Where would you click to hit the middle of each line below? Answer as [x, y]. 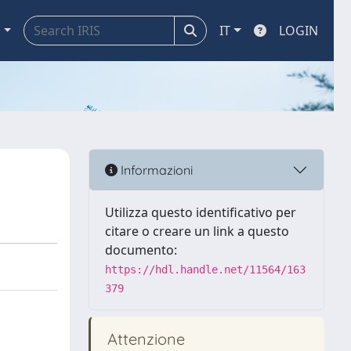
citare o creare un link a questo [197, 231]
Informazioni [155, 170]
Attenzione [144, 339]
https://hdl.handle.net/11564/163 [205, 270]
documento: [141, 250]
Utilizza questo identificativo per [201, 212]
